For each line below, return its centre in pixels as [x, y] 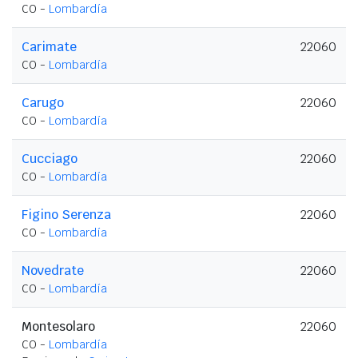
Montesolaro [58, 326]
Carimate [49, 46]
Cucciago [50, 158]
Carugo [43, 102]
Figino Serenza [66, 214]
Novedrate [53, 270]
